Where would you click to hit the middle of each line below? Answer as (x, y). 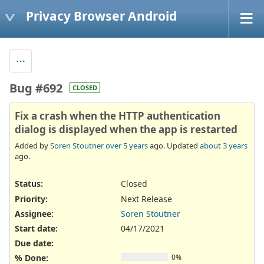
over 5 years (127, 146)
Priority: (31, 199)
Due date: (34, 243)
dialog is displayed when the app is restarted (126, 129)
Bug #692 (36, 88)
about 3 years (224, 146)
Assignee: (34, 213)
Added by (32, 146)
